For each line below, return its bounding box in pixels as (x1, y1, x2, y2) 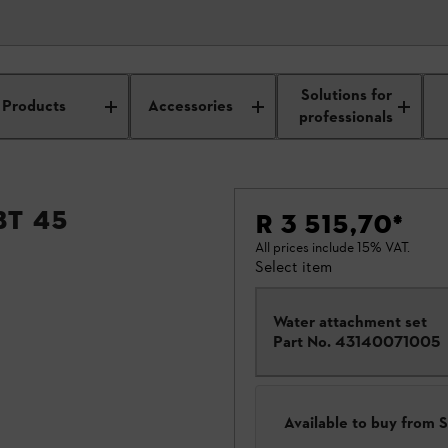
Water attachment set (273, 312, 427, 331)
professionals (299, 106, 394, 129)
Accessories (148, 95, 234, 118)
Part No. (273, 332, 331, 351)
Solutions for (300, 84, 392, 107)
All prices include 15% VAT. (255, 239, 410, 256)
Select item (255, 257, 332, 276)
